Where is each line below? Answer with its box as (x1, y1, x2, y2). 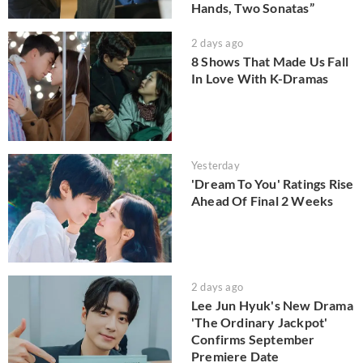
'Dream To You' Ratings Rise (191, 175, 354, 191)
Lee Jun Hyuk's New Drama (191, 297, 353, 314)
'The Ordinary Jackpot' (191, 314, 328, 331)
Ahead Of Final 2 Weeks (191, 192, 334, 208)
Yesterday (191, 158, 240, 172)
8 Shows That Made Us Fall (191, 53, 348, 70)
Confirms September (191, 331, 315, 348)
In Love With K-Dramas (191, 70, 329, 87)
